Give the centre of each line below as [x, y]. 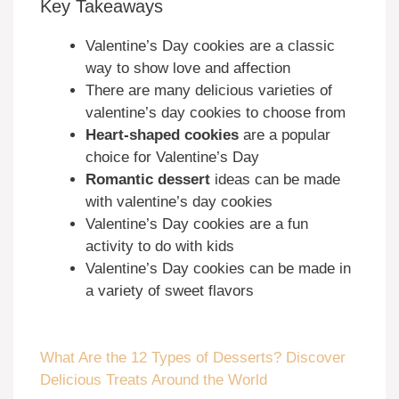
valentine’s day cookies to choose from [216, 112]
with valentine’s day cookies [179, 201]
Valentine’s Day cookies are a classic [210, 45]
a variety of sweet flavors [170, 290]
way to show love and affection [188, 68]
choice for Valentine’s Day [172, 157]
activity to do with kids [160, 246]
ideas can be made [275, 179]
